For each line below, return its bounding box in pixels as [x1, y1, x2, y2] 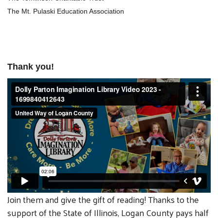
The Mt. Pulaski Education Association [7, 7, 126, 15]
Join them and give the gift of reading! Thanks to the [7, 191, 199, 207]
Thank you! [7, 61, 56, 72]
